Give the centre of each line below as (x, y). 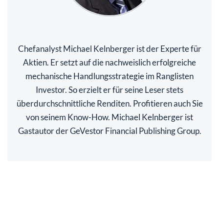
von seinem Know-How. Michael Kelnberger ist (109, 117)
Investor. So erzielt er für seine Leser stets (109, 89)
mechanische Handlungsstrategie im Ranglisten (109, 76)
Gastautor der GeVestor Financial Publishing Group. (109, 131)
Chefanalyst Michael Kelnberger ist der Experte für (109, 48)
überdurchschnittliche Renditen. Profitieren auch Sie (109, 103)
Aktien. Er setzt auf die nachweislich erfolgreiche (109, 62)
